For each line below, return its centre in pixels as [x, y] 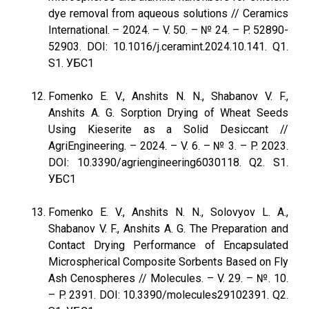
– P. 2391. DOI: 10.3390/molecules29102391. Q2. [168, 295]
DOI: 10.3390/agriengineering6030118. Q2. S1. [168, 162]
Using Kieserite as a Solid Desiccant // [168, 129]
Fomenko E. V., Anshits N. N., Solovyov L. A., [168, 212]
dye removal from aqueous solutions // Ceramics [168, 13]
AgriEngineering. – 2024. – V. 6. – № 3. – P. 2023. [168, 146]
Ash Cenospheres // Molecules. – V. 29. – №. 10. [168, 278]
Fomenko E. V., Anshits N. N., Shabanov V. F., [168, 96]
